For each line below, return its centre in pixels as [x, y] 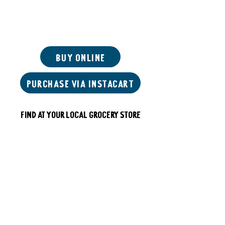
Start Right [53, 22]
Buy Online [80, 57]
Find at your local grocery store [80, 114]
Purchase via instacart [80, 83]
